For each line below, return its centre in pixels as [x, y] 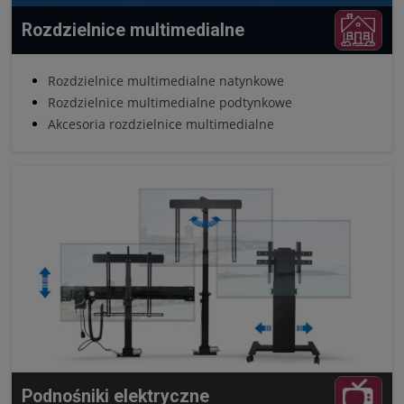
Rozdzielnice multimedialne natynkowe [166, 80]
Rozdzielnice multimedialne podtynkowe [170, 102]
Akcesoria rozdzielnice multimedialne [161, 124]
